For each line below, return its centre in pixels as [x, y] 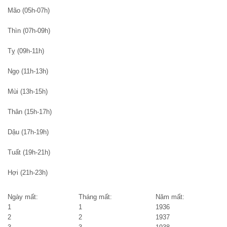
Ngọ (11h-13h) [28, 71]
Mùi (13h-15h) [28, 92]
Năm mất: [171, 197]
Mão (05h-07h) [29, 11]
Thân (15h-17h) [30, 112]
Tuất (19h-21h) [29, 153]
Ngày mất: [24, 197]
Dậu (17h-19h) [28, 132]
